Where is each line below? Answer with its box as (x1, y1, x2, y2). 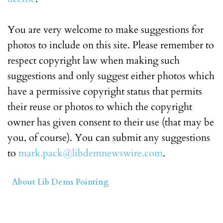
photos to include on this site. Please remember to (7, 38, 214, 52)
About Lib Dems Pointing (12, 177, 109, 188)
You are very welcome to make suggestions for (7, 23, 204, 36)
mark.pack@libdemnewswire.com (18, 146, 163, 160)
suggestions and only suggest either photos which (7, 69, 215, 83)
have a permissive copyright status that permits (7, 85, 202, 98)
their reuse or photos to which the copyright (7, 100, 192, 113)
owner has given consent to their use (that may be (7, 115, 214, 129)
